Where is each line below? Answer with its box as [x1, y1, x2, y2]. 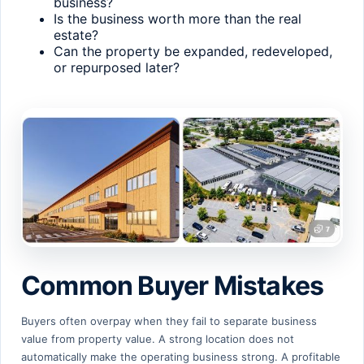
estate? [54, 26, 98, 43]
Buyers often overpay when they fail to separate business [21, 314, 317, 328]
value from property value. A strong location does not [21, 332, 294, 346]
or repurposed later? [54, 58, 180, 76]
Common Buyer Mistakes [21, 270, 324, 302]
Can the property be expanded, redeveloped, [54, 42, 332, 59]
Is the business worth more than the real [54, 10, 301, 27]
